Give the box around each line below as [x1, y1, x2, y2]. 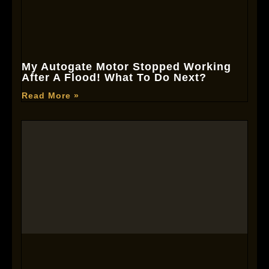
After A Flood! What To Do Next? [22, 71, 207, 83]
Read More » [22, 90, 79, 100]
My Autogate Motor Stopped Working [22, 60, 231, 73]
